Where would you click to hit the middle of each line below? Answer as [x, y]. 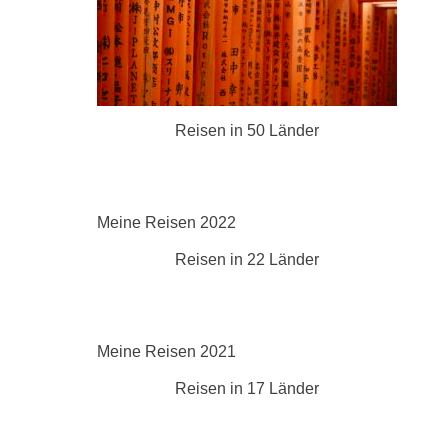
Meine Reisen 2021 [166, 351]
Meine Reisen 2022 [166, 222]
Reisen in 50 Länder [247, 130]
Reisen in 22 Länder [247, 259]
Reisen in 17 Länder [247, 388]
